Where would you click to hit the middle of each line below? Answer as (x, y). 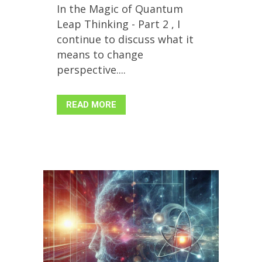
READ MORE (91, 105)
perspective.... (91, 70)
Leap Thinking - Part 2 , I (118, 24)
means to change (100, 55)
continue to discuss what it (125, 39)
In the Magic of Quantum (120, 9)
